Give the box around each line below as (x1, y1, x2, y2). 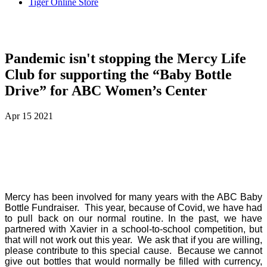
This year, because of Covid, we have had (84, 202, 263, 213)
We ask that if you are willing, (138, 234, 262, 245)
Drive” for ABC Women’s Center (5, 82, 207, 98)
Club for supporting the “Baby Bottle (5, 66, 232, 82)
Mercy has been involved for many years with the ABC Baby (5, 191, 262, 202)
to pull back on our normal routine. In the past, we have (5, 213, 262, 223)
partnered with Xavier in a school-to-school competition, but (5, 223, 262, 234)
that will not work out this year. (5, 234, 132, 245)
